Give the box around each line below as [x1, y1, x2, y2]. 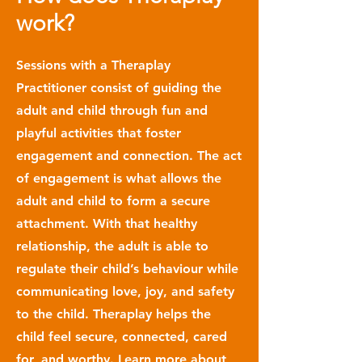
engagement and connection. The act [16, 148, 242, 163]
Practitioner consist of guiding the [16, 80, 221, 95]
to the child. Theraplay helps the [16, 306, 211, 322]
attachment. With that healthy [16, 216, 197, 231]
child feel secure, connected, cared [16, 329, 227, 344]
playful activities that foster [16, 125, 181, 141]
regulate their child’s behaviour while [16, 261, 238, 276]
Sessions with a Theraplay [16, 57, 170, 73]
